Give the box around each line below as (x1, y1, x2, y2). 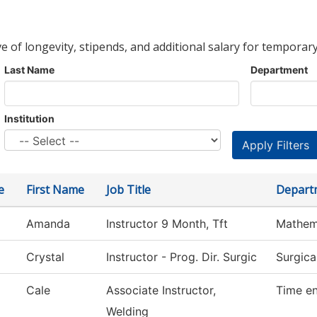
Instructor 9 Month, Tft (106, 217, 228, 231)
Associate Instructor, (106, 283, 216, 298)
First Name (26, 182, 84, 198)
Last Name (4, 64, 54, 76)
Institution (4, 113, 54, 125)
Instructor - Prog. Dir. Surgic (106, 250, 257, 265)
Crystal (26, 250, 64, 265)
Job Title (106, 182, 151, 198)
